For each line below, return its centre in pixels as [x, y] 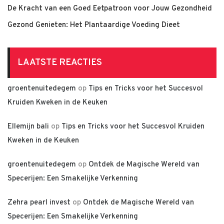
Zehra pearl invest [39, 203]
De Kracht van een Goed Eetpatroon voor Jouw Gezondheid [110, 9]
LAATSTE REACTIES [60, 63]
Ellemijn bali [28, 127]
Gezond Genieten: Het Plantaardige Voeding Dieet [94, 25]
